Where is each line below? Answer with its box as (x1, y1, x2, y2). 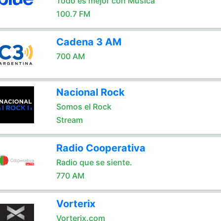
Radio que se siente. (56, 157, 132, 167)
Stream (56, 115, 83, 125)
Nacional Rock (56, 86, 125, 98)
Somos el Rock (56, 102, 111, 111)
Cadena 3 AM (56, 36, 121, 48)
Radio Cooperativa (56, 142, 146, 154)
